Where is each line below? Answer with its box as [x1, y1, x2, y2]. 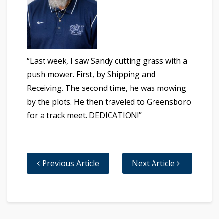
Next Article [132, 158, 175, 169]
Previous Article [42, 158, 99, 169]
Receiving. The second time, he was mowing [27, 83, 186, 94]
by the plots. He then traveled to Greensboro [27, 96, 191, 108]
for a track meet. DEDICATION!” [27, 110, 142, 121]
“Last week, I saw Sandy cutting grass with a [27, 55, 187, 66]
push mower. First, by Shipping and [27, 69, 155, 80]
